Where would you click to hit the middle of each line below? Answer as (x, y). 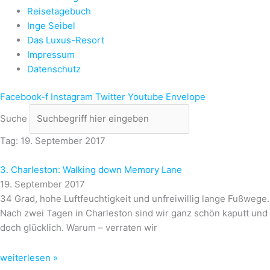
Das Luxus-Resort (66, 40)
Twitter (110, 97)
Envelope (186, 97)
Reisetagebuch (59, 11)
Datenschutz (54, 69)
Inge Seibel (51, 25)
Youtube (146, 97)
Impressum (51, 54)
